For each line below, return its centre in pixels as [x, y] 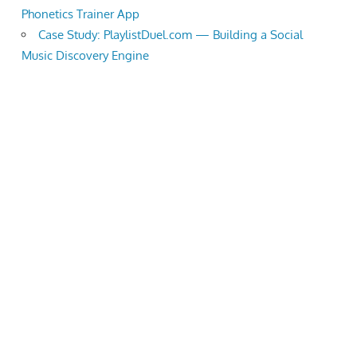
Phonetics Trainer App [80, 14]
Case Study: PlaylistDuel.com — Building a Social [171, 35]
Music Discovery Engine [85, 56]
